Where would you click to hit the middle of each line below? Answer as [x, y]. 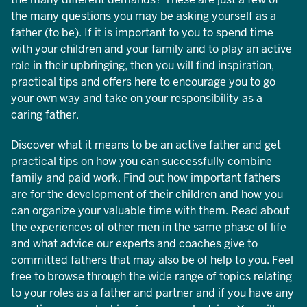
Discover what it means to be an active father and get [146, 145]
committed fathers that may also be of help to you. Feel [152, 260]
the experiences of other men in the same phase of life [149, 228]
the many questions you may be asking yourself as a [144, 16]
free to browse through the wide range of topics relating [151, 277]
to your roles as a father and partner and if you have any [152, 293]
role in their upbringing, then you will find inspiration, [143, 66]
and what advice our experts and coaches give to [134, 244]
